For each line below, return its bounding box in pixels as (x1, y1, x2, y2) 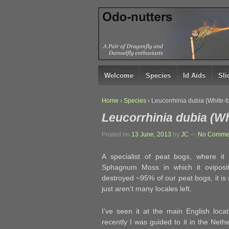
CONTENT (98, 48, 125, 54)
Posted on (102, 130, 131, 138)
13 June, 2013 (131, 130, 171, 138)
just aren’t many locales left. (102, 185, 192, 193)
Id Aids (183, 72, 206, 79)
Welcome (104, 72, 133, 79)
